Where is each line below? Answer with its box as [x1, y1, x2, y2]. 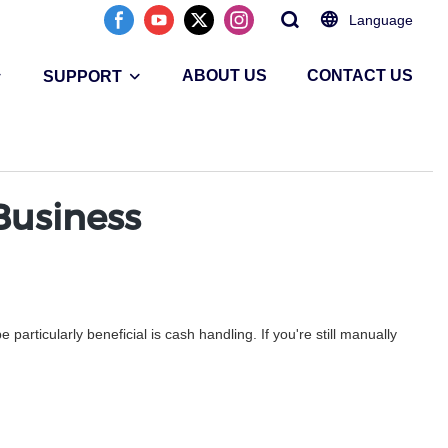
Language [349, 12, 413, 28]
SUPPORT [43, 68, 122, 85]
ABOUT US [182, 67, 267, 84]
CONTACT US [307, 67, 413, 84]
